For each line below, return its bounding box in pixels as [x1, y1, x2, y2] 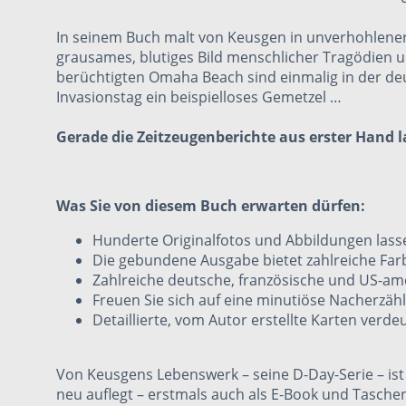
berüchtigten [56, 67, 149, 87]
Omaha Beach [149, 67, 244, 87]
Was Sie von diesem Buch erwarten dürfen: [56, 196, 365, 216]
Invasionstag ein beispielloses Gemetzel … [56, 87, 342, 107]
